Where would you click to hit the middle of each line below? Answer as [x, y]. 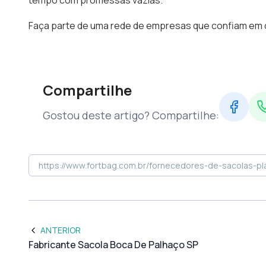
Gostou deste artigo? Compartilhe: [131, 115]
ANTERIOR [61, 230]
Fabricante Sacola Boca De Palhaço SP [113, 245]
